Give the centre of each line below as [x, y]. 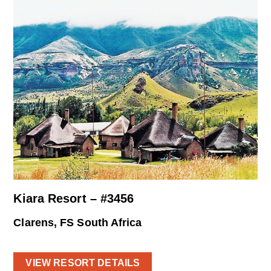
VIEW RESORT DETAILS [83, 263]
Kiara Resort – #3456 [74, 198]
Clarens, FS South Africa [78, 222]
